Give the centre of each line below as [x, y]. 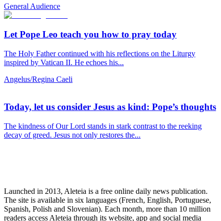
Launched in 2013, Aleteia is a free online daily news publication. [106, 191]
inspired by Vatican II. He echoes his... [64, 62]
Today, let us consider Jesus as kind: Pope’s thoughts [110, 107]
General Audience [32, 6]
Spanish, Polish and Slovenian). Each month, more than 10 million [107, 209]
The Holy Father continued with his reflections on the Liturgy [100, 53]
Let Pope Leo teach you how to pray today [90, 35]
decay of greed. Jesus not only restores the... [72, 135]
